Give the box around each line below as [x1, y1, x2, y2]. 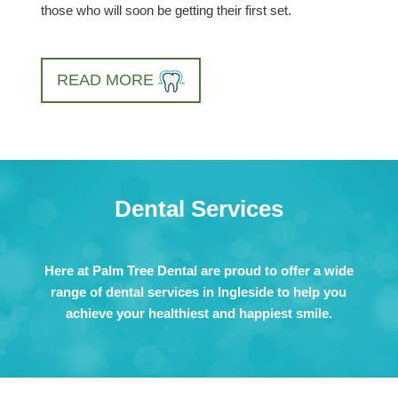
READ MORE [57, 71, 159, 90]
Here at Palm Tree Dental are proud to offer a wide [44, 263, 354, 279]
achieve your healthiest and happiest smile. [65, 306, 332, 322]
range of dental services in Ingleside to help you [51, 284, 347, 300]
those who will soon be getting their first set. [41, 3, 292, 19]
